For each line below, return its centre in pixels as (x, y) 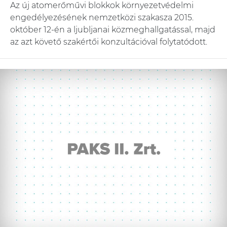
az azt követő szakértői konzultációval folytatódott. (109, 42)
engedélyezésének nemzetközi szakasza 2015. (102, 17)
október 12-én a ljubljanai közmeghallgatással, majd (113, 29)
